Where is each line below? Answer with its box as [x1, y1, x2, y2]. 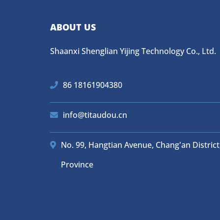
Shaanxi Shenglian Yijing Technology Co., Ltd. [50, 46, 216, 57]
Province [61, 159, 93, 170]
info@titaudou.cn [63, 110, 127, 121]
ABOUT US [50, 21, 96, 33]
